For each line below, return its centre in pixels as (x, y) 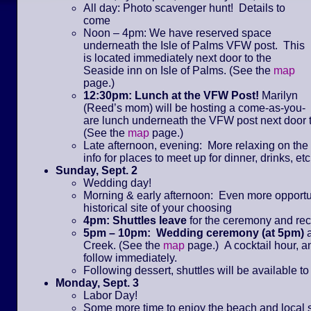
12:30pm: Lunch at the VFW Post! (171, 95)
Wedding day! (117, 183)
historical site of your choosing (158, 208)
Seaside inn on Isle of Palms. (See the (178, 70)
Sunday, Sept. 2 (96, 170)
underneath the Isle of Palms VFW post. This (194, 45)
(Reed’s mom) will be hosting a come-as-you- (194, 108)
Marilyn (278, 95)
